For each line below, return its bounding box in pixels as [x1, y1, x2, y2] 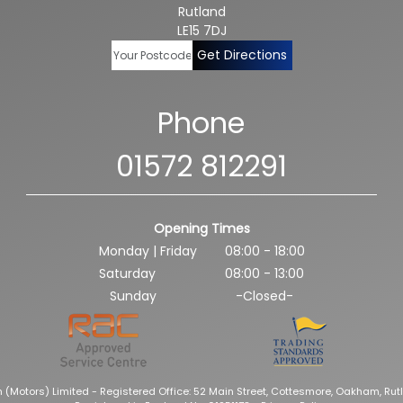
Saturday [99, 264, 156, 283]
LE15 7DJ [176, 22, 227, 40]
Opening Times [153, 219, 250, 238]
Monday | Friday [98, 242, 197, 261]
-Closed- [236, 287, 293, 306]
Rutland [177, 3, 226, 21]
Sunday [110, 287, 157, 306]
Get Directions [196, 46, 287, 64]
